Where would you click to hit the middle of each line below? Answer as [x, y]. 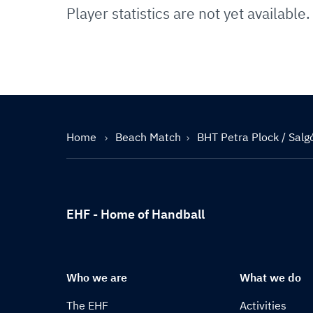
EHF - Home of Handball [136, 214]
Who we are [97, 277]
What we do [271, 277]
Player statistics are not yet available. [188, 13]
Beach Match [148, 137]
